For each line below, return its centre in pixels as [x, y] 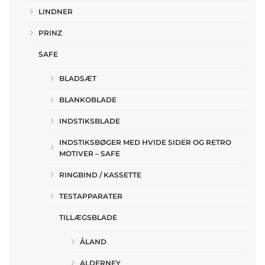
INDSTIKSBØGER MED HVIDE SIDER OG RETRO [145, 142]
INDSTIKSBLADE [90, 121]
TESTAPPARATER [91, 196]
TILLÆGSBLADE [88, 217]
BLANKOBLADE [88, 100]
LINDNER [56, 12]
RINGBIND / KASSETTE [100, 175]
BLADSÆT [78, 78]
